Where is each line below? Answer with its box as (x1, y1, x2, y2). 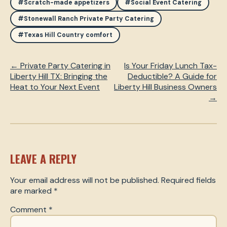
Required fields (161, 175, 216, 186)
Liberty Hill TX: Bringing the (10, 71, 107, 82)
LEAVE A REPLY (10, 150, 77, 167)
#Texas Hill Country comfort (18, 31, 112, 40)
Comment (10, 204, 49, 215)
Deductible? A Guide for (128, 71, 217, 82)
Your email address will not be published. (10, 175, 159, 186)
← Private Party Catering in (10, 60, 110, 71)
